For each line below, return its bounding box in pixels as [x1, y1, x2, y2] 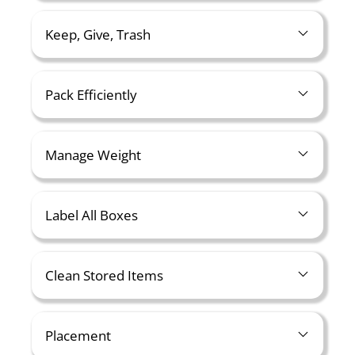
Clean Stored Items [45, 266, 163, 284]
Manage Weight [45, 146, 141, 164]
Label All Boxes [45, 206, 138, 224]
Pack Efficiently [45, 86, 137, 104]
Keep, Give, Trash [45, 25, 151, 44]
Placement [45, 326, 111, 345]
